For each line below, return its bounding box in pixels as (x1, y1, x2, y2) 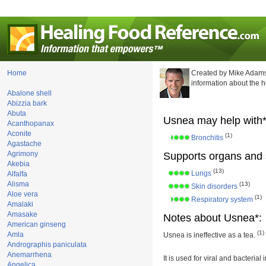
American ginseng (7, 220, 66, 229)
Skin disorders (191, 182, 237, 191)
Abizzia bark (7, 99, 47, 107)
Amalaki (7, 200, 33, 208)
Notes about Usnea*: (163, 212, 262, 224)
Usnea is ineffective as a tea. (163, 231, 257, 240)
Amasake (7, 210, 37, 218)
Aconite (7, 129, 31, 138)
